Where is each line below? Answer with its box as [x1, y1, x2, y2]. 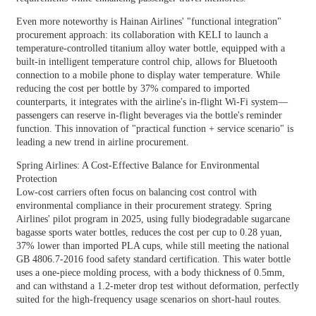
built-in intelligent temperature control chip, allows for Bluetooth [16, 56, 277, 67]
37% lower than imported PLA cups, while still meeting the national [16, 240, 289, 251]
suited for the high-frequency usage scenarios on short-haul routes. [16, 293, 281, 305]
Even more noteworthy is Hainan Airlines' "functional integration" [16, 16, 281, 27]
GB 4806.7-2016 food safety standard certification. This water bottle [16, 253, 291, 265]
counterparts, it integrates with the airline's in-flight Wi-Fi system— [16, 96, 288, 107]
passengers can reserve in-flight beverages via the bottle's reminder [16, 109, 282, 121]
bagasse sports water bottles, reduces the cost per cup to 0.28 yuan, [16, 226, 282, 238]
